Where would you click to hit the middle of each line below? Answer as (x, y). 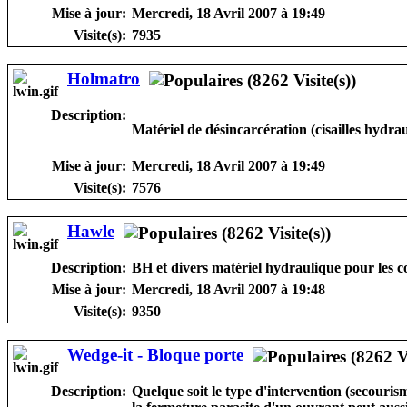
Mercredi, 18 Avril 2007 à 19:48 (228, 289)
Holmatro (104, 78)
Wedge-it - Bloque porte (155, 354)
